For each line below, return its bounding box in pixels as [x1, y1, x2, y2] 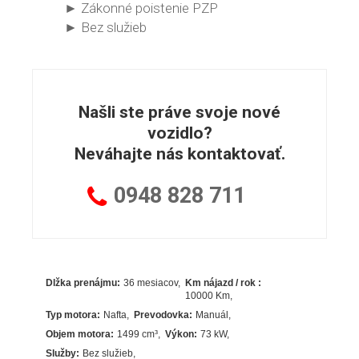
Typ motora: [46, 309, 101, 321]
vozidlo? [147, 123, 212, 143]
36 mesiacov [123, 276, 179, 288]
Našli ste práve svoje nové [79, 102, 281, 122]
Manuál [196, 309, 229, 321]
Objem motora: [46, 328, 115, 340]
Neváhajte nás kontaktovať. [74, 143, 285, 163]
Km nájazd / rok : [185, 276, 262, 288]
